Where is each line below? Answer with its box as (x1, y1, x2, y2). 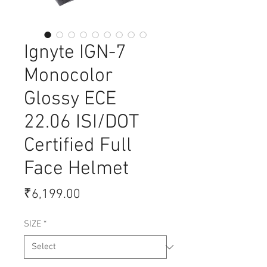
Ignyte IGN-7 (24, 41, 126, 66)
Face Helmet (24, 157, 129, 182)
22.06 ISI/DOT (24, 111, 138, 135)
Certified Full (24, 134, 132, 159)
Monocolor (24, 64, 113, 89)
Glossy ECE (24, 88, 116, 112)
